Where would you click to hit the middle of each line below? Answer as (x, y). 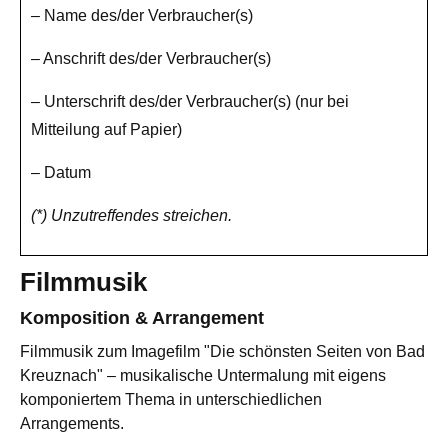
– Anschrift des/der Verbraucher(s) (151, 59)
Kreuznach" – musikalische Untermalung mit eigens (203, 376)
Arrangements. (72, 424)
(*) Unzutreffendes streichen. (131, 216)
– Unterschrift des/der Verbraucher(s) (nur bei (190, 102)
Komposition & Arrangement (142, 318)
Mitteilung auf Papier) (106, 130)
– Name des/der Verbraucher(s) (142, 16)
